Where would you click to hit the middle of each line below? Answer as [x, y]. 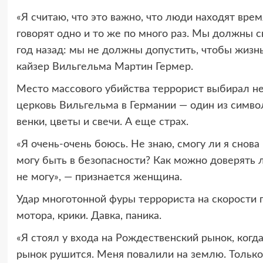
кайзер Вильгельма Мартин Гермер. [104, 67]
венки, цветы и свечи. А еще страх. [102, 122]
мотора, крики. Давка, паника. [89, 216]
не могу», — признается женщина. [99, 177]
